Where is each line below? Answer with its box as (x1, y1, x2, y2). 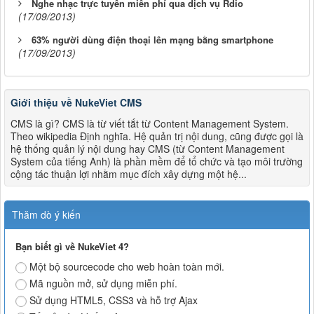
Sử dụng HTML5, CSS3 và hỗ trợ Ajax (29, 292, 198, 307)
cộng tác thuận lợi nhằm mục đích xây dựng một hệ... (11, 166, 247, 181)
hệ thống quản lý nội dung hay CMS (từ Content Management (11, 141, 285, 156)
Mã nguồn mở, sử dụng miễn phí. (29, 275, 177, 290)
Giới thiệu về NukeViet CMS (11, 95, 142, 109)
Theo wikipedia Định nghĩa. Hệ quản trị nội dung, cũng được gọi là (11, 128, 303, 143)
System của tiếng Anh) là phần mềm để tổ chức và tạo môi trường (11, 153, 303, 168)
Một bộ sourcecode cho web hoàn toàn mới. (29, 259, 224, 273)
